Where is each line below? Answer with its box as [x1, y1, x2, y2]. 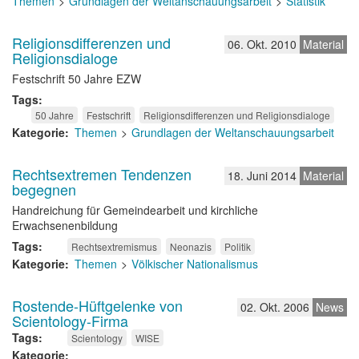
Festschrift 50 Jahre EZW [12, 71, 141, 87]
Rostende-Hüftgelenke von [12, 295, 183, 316]
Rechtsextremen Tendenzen [12, 163, 192, 184]
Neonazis [170, 240, 212, 253]
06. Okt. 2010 [228, 36, 296, 52]
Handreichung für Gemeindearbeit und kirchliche [12, 202, 258, 218]
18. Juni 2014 [228, 167, 296, 184]
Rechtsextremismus [71, 240, 157, 253]
